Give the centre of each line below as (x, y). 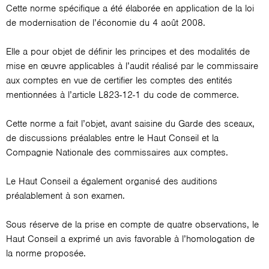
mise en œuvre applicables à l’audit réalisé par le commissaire (132, 66)
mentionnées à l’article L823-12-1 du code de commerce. (122, 95)
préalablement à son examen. (65, 196)
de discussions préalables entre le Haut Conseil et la (112, 138)
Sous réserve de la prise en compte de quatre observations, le (132, 225)
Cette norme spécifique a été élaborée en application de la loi (130, 8)
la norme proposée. (46, 253)
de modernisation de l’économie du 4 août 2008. (106, 23)
